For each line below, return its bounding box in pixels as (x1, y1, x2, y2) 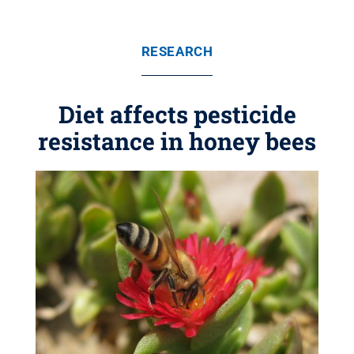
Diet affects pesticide (58, 99, 296, 130)
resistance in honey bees (38, 126, 316, 156)
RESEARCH (141, 43, 213, 59)
